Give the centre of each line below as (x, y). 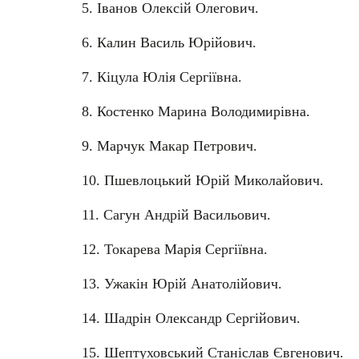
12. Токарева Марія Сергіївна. (175, 249)
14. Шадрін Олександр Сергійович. (191, 318)
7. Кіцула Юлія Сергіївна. (162, 77)
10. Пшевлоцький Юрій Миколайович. (203, 180)
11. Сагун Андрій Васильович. (176, 214)
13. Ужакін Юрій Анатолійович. (182, 283)
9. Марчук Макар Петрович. (169, 145)
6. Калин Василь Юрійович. (169, 42)
